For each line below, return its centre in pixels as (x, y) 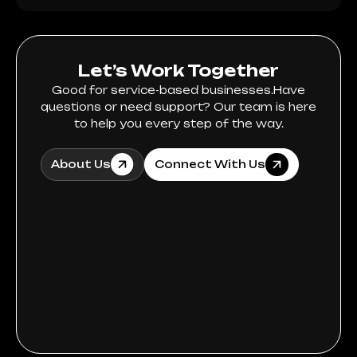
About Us (81, 164)
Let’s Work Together (178, 70)
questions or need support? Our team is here (178, 106)
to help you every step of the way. (178, 123)
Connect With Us (210, 164)
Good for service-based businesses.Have (178, 90)
